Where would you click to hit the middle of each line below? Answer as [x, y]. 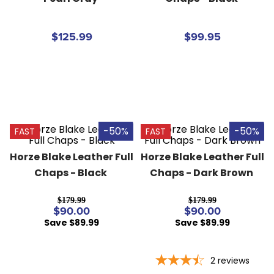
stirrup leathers [58, 29]
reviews [234, 260]
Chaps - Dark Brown [202, 172]
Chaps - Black [71, 172]
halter [41, 51]
